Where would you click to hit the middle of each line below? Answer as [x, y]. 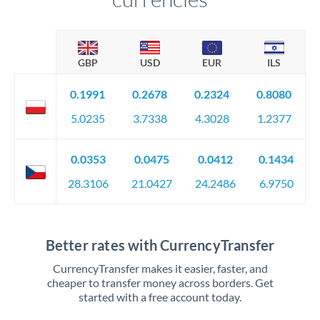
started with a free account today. [160, 297]
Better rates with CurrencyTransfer [160, 245]
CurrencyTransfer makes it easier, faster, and [160, 268]
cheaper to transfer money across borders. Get [160, 282]
